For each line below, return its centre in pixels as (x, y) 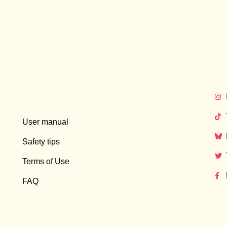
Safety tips (41, 142)
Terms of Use (46, 162)
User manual (45, 122)
